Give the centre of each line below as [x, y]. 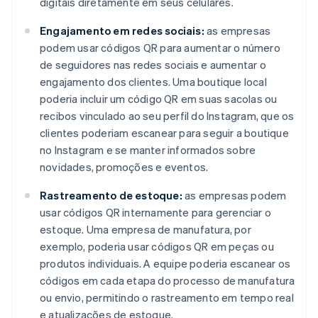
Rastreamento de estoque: [111, 195]
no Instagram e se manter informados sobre [148, 149]
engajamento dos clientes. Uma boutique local [153, 81]
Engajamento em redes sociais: [122, 30]
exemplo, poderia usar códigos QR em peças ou [157, 246]
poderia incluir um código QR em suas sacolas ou [159, 98]
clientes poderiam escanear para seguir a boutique [164, 132]
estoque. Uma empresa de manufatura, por [146, 229]
